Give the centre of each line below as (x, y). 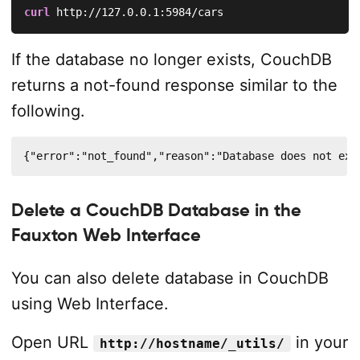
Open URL (52, 343)
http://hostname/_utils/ (192, 344)
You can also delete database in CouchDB (170, 278)
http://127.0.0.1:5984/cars (136, 12)
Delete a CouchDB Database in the (156, 209)
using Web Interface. (90, 304)
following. (48, 110)
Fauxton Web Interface (106, 234)
